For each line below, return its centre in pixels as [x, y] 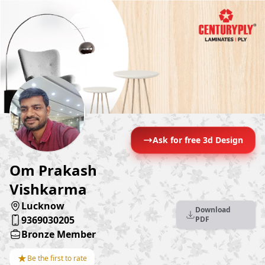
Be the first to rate [57, 258]
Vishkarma [48, 189]
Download [213, 210]
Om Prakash [53, 170]
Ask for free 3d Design [198, 140]
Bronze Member [59, 235]
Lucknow [43, 206]
